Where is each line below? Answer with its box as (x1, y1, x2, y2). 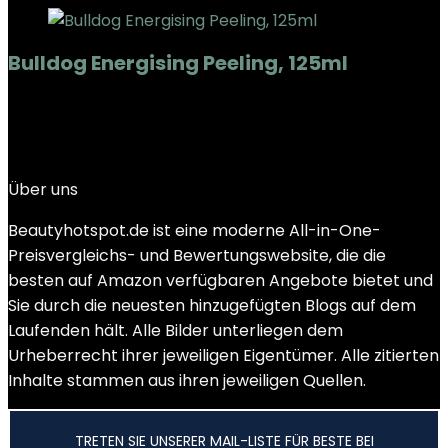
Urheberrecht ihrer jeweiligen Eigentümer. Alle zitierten (8, 344, 439, 367)
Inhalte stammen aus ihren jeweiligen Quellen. (8, 369, 366, 392)
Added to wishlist (8, 103, 140, 126)
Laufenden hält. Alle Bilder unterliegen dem (8, 319, 343, 342)
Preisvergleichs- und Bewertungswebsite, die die (8, 244, 386, 267)
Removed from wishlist (140, 103, 318, 126)
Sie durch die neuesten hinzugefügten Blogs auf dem (8, 294, 416, 317)
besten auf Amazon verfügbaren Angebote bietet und (8, 269, 433, 292)
